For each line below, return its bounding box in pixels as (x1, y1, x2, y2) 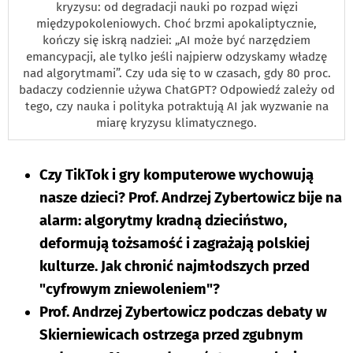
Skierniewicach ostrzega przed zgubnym (39, 325, 303, 344)
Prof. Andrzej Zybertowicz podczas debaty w (39, 303, 327, 321)
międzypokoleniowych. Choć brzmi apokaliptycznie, (36, 16, 317, 31)
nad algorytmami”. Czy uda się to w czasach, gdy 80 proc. (22, 65, 331, 80)
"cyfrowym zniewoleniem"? (39, 280, 220, 298)
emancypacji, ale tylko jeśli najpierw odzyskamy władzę (26, 49, 327, 64)
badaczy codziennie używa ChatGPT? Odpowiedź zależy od (18, 82, 335, 97)
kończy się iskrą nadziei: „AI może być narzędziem (43, 32, 310, 47)
